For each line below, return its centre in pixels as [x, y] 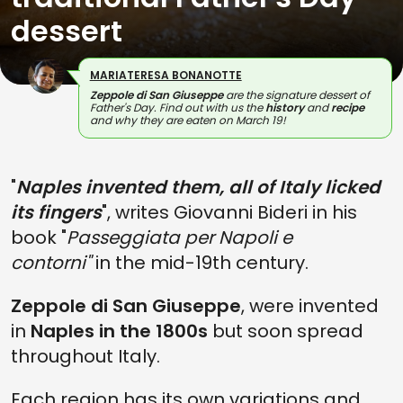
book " [39, 237]
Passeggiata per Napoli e [179, 237]
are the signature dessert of [296, 95]
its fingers [56, 212]
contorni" [53, 263]
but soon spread [286, 331]
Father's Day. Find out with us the [177, 107]
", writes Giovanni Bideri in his [229, 212]
